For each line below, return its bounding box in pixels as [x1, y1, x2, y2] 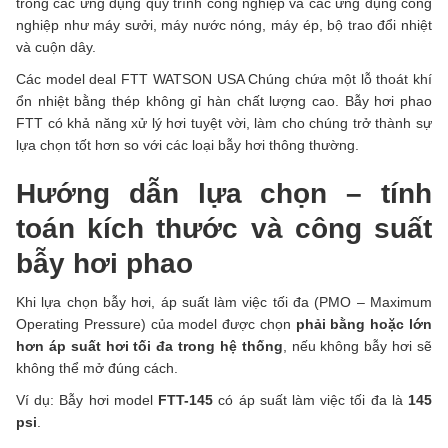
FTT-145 [158, 392, 214, 409]
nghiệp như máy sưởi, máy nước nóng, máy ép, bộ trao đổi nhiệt [16, 17, 432, 34]
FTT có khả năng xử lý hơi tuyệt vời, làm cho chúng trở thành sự [16, 115, 432, 132]
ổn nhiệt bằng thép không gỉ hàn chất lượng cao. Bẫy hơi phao [16, 93, 432, 110]
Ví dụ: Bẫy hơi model [16, 392, 159, 409]
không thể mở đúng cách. [16, 360, 178, 377]
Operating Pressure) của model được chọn [16, 316, 296, 333]
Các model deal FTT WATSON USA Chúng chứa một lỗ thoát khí [16, 71, 432, 88]
